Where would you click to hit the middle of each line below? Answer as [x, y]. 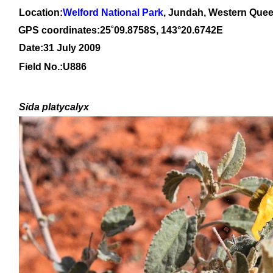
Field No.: [41, 67]
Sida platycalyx [54, 107]
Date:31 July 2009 [60, 48]
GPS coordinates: [59, 30]
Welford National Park [113, 12]
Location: [41, 12]
